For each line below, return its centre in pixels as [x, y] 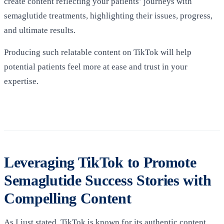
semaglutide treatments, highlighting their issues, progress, [108, 15]
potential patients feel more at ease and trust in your [96, 66]
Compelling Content [68, 199]
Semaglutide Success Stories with [108, 181]
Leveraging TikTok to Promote [100, 163]
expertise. [22, 81]
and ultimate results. [40, 30]
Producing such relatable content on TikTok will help [98, 52]
